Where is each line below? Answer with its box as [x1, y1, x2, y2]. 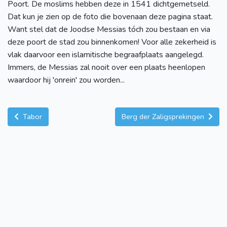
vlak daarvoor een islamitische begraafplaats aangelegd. [8, 49, 204, 61]
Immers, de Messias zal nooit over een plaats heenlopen [8, 62, 205, 73]
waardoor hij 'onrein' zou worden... [8, 74, 125, 86]
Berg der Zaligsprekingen [122, 111, 206, 122]
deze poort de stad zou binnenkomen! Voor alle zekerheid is [8, 36, 216, 48]
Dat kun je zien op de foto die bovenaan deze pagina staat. [8, 11, 213, 23]
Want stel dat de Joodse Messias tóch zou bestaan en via [8, 24, 210, 35]
